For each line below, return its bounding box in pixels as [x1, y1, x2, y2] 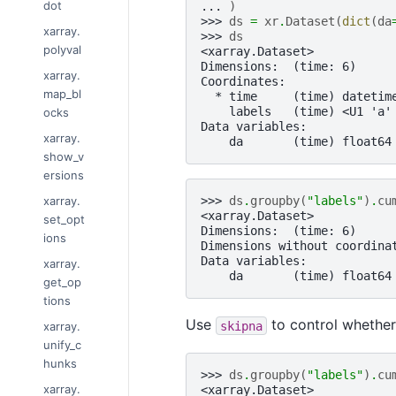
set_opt [43, 211, 85, 226]
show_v [43, 148, 84, 164]
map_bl [43, 86, 81, 101]
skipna [219, 318, 263, 333]
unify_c [43, 337, 81, 352]
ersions [43, 167, 84, 182]
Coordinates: [200, 74, 286, 89]
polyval [43, 42, 81, 57]
